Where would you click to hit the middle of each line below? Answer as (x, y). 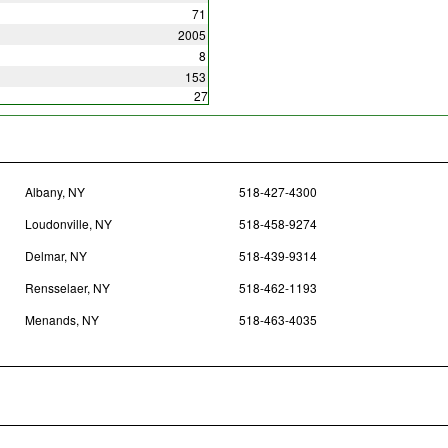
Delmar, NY (55, 256)
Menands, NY (61, 320)
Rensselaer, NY (67, 288)
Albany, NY (54, 192)
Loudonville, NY (68, 224)
